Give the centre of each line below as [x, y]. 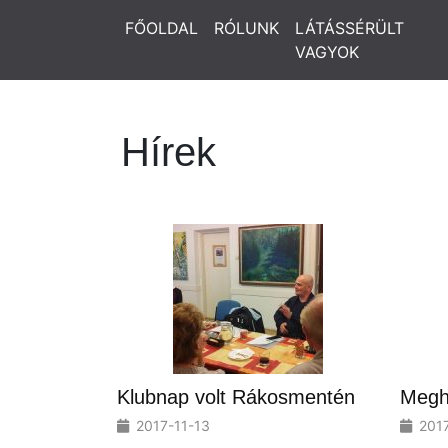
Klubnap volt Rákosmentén [236, 397]
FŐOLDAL [161, 28]
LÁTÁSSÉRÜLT [349, 28]
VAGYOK [327, 52]
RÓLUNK [246, 28]
